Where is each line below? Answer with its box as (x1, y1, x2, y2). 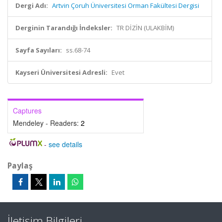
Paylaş (7, 160, 33, 171)
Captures (13, 106, 42, 115)
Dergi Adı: (15, 1, 48, 10)
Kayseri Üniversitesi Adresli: (15, 68, 108, 77)
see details (48, 139, 82, 149)
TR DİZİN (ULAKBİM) (116, 23, 174, 32)
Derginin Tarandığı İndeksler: (15, 23, 112, 32)
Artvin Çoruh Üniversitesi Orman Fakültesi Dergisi (52, 1, 199, 10)
